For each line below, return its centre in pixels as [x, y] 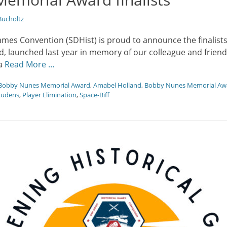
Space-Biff [94, 95]
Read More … [30, 64]
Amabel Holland [117, 85]
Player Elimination [49, 95]
